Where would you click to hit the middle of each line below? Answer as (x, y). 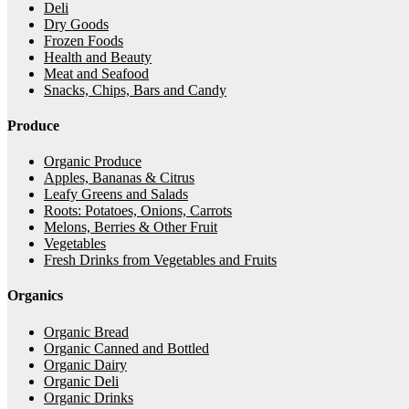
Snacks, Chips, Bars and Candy (135, 89)
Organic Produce (93, 162)
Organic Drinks (89, 397)
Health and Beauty (98, 57)
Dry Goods (76, 24)
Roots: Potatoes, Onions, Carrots (138, 211)
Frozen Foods (84, 40)
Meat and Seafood (96, 73)
